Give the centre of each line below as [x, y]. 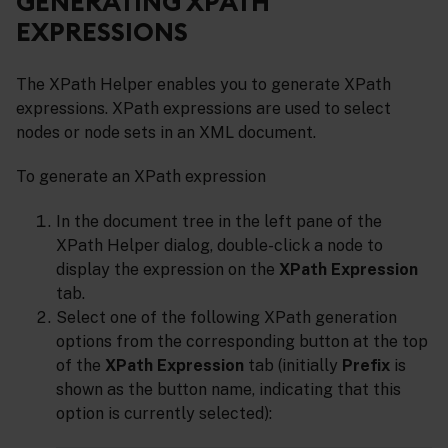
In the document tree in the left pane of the [219, 222]
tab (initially [293, 366]
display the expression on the [167, 270]
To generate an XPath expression [141, 177]
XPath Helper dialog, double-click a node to [219, 246]
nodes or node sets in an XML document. [166, 132]
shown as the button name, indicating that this [228, 390]
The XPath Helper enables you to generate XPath [203, 84]
